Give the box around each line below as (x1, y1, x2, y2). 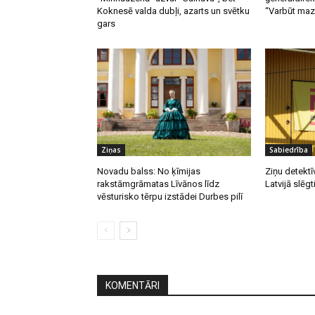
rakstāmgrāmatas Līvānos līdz (97, 179, 219, 190)
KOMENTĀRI (105, 280, 160, 292)
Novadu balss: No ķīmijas (97, 166, 200, 177)
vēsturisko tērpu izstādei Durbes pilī (97, 191, 243, 202)
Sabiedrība (269, 145, 308, 155)
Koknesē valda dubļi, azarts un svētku (97, 6, 250, 17)
